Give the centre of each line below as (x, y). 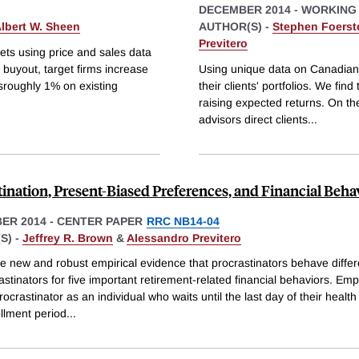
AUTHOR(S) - (236, 26)
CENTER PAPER (100, 221)
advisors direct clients (253, 119)
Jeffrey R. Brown (68, 238)
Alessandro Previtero (184, 238)
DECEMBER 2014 (245, 9)
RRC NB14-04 (183, 221)
